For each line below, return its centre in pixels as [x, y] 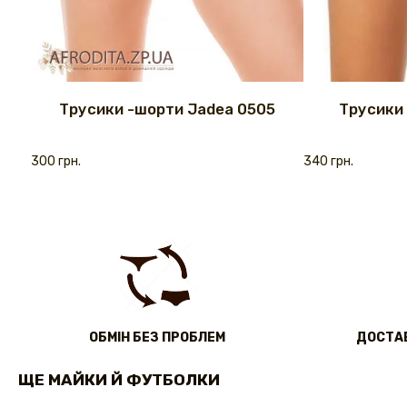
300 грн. [56, 162]
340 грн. [328, 162]
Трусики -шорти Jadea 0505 [167, 109]
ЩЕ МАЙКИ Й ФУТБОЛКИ [119, 380]
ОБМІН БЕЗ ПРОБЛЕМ [157, 338]
